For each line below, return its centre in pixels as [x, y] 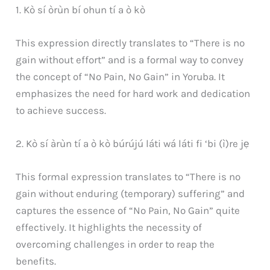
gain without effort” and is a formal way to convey [130, 60]
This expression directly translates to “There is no [130, 43]
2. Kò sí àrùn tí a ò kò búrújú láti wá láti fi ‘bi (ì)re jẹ [133, 144]
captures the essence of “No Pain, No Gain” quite [128, 211]
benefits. [36, 261]
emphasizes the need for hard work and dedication [133, 94]
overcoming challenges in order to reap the [115, 244]
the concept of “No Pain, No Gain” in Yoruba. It [121, 77]
